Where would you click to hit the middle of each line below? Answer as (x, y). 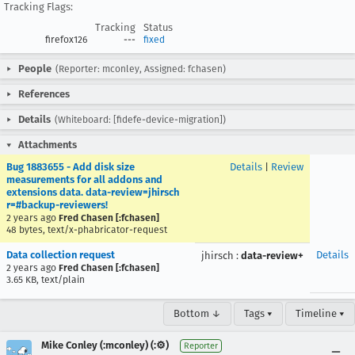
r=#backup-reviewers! (57, 205)
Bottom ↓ (197, 313)
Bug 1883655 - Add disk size (71, 167)
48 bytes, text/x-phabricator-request (87, 230)
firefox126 (66, 40)
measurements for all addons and (84, 179)
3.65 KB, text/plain (46, 280)
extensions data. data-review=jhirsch (93, 192)
